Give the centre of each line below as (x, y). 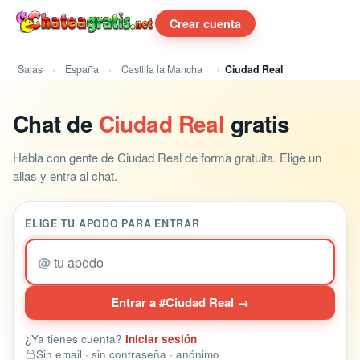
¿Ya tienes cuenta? (75, 339)
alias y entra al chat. (65, 176)
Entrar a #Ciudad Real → (180, 302)
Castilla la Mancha (162, 69)
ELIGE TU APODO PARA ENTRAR (112, 223)
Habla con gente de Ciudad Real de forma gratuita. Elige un (167, 157)
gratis (257, 123)
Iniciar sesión (161, 339)
